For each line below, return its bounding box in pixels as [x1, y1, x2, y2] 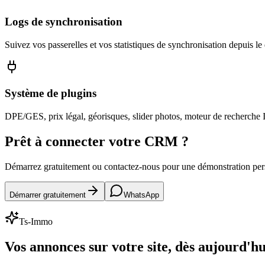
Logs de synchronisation [5, 15, 122, 28]
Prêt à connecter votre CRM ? [5, 134, 189, 150]
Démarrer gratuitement [9, 190, 86, 199]
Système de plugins [5, 87, 96, 100]
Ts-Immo [19, 216, 53, 227]
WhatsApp [124, 190, 159, 199]
